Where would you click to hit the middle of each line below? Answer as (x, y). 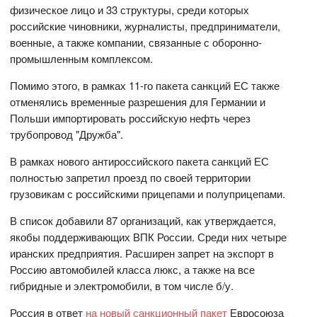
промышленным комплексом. (82, 58)
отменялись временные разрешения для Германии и (138, 101)
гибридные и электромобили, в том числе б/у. (122, 285)
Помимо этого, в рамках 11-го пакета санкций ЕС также (145, 85)
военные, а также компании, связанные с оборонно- (136, 42)
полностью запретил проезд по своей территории (131, 177)
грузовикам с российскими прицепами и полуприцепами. (148, 193)
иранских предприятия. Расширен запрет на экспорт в (142, 253)
